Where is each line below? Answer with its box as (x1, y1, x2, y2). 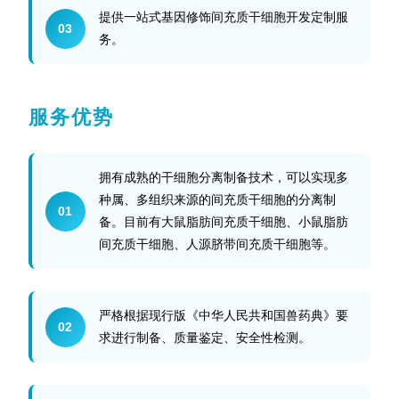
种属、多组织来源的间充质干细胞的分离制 (98, 192, 336, 207)
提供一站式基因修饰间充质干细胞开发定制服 (98, 10, 348, 24)
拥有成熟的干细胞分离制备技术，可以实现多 (98, 170, 348, 184)
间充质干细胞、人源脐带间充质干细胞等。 (98, 237, 336, 251)
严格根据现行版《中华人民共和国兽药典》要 (98, 308, 348, 322)
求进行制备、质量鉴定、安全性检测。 (98, 330, 311, 345)
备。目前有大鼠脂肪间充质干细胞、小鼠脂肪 (98, 215, 348, 229)
